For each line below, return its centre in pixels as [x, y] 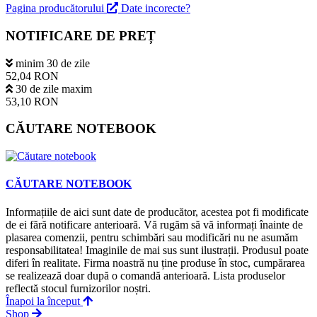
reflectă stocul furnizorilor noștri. [78, 288]
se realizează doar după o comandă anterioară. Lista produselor [145, 275]
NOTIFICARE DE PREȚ [81, 35]
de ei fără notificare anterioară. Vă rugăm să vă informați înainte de [154, 224]
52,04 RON [32, 76]
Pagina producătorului [56, 8]
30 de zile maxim [54, 88]
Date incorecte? [156, 8]
